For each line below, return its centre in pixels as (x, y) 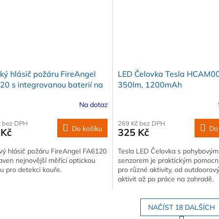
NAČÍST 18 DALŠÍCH (182, 207)
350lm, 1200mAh (150, 85)
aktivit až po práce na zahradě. (165, 179)
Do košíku (87, 129)
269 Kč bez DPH (141, 123)
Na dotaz (93, 104)
